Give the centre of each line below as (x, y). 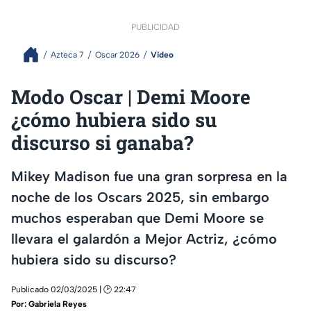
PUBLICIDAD (155, 27)
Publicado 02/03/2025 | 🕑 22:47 (74, 289)
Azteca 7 (67, 54)
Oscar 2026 (117, 54)
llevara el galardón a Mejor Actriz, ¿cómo (144, 238)
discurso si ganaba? (102, 143)
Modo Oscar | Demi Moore (131, 97)
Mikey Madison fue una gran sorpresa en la (149, 176)
